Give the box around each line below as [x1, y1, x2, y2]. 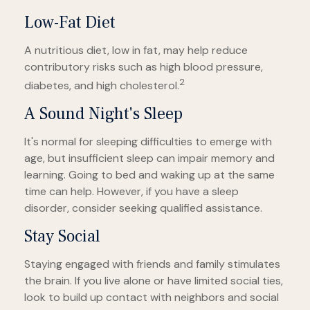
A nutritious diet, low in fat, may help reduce [24, 42, 248, 57]
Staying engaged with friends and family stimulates [24, 257, 280, 272]
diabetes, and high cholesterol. [24, 78, 179, 93]
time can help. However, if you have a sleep [24, 184, 239, 199]
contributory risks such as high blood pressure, [24, 59, 263, 74]
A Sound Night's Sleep [24, 103, 183, 125]
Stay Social [24, 226, 100, 248]
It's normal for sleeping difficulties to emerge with [24, 134, 272, 149]
